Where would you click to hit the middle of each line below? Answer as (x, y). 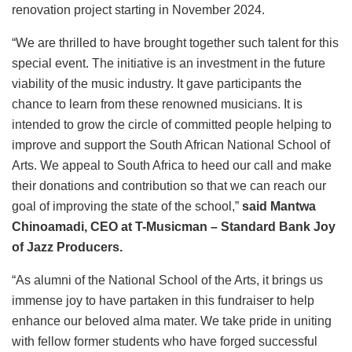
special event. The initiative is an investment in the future (169, 64)
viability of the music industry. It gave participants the (157, 84)
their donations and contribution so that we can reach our (169, 186)
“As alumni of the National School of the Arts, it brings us (167, 280)
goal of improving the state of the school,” (127, 207)
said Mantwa (279, 207)
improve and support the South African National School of (171, 145)
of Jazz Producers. (67, 247)
